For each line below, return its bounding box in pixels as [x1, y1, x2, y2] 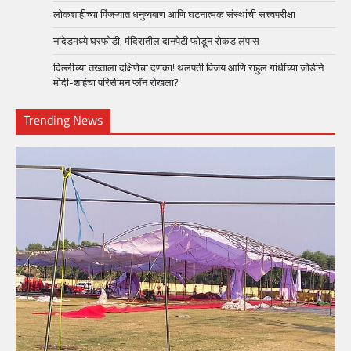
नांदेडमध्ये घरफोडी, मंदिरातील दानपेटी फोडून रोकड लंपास [53, 32, 259, 49]
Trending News [24, 110, 103, 129]
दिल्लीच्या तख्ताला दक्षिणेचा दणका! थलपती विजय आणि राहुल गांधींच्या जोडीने [53, 59, 324, 75]
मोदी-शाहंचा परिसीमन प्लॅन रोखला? [53, 74, 183, 90]
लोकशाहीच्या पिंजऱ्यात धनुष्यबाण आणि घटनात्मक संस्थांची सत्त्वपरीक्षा [53, 5, 295, 22]
